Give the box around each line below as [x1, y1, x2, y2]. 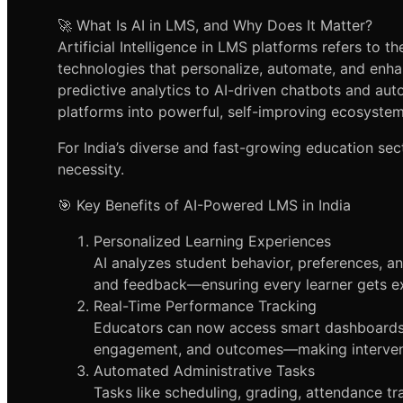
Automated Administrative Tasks [94, 362, 315, 381]
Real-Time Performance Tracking [94, 297, 317, 316]
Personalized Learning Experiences [94, 232, 331, 251]
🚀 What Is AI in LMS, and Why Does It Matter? [58, 16, 372, 35]
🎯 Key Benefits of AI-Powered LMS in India [58, 196, 351, 215]
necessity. [58, 160, 124, 179]
